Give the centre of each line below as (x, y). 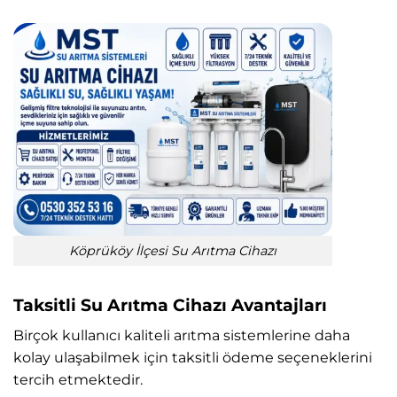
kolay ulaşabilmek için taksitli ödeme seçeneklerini (193, 357)
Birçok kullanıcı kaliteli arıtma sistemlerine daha (182, 335)
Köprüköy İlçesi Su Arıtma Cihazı (173, 250)
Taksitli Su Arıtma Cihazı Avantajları (170, 305)
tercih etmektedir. (78, 379)
